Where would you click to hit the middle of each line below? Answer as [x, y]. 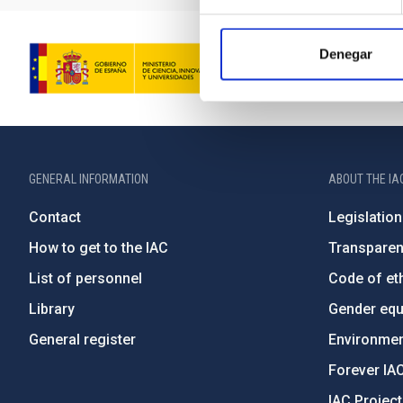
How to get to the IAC [99, 248]
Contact [55, 217]
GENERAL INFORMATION [89, 179]
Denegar [346, 54]
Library [52, 309]
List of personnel [85, 278]
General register [82, 340]
